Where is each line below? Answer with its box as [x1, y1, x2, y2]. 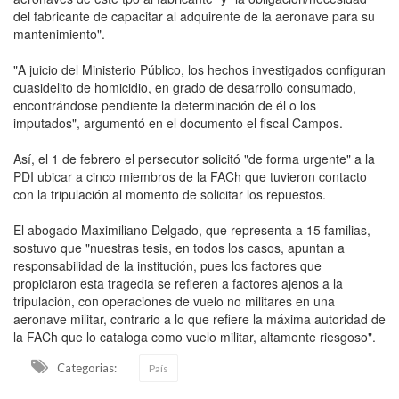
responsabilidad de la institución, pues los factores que [13, 256, 322, 274]
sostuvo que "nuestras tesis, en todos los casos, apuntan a [13, 238, 345, 256]
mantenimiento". [13, 24, 105, 43]
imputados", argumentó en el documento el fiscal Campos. [13, 113, 343, 132]
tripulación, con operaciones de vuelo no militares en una [13, 291, 335, 310]
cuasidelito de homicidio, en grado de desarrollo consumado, [13, 77, 356, 96]
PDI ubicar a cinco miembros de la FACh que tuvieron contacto [13, 167, 367, 185]
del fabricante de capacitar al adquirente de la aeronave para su [13, 6, 375, 25]
